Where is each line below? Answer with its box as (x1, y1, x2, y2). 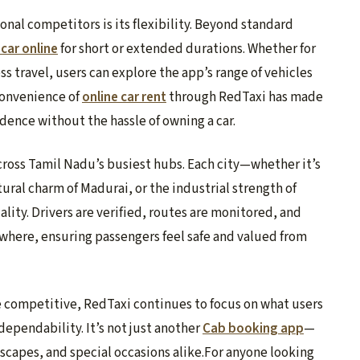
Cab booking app (202, 318, 304, 338)
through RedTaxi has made (169, 88, 323, 108)
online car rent (82, 88, 166, 108)
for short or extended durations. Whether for (58, 39, 316, 59)
